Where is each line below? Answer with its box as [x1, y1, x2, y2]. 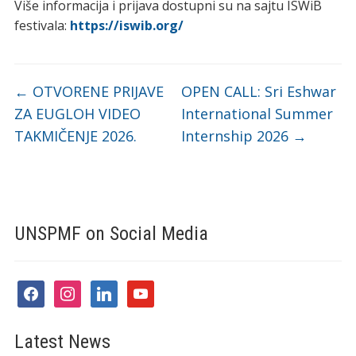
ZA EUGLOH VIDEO [14, 103, 141, 123]
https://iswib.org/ [69, 16, 184, 34]
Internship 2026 [181, 126, 293, 145]
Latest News [14, 330, 110, 353]
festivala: [14, 16, 70, 34]
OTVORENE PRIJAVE [28, 81, 164, 101]
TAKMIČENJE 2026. [14, 126, 137, 145]
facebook [16, 280, 72, 298]
